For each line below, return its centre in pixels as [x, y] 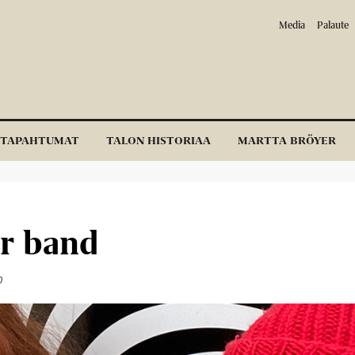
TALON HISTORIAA [158, 141]
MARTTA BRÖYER [287, 141]
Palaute [333, 25]
